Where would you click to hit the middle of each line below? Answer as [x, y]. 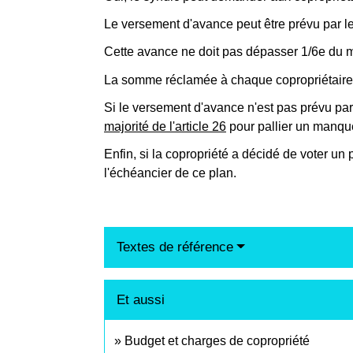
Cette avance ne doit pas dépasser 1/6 [211, 52]
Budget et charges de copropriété [217, 340]
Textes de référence [175, 247]
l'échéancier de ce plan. [170, 173]
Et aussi [141, 299]
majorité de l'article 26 [165, 126]
